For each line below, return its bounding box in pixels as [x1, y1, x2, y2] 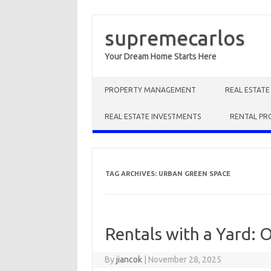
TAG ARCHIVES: [105, 170, 158, 177]
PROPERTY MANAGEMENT [105, 86, 196, 94]
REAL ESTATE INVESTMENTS [105, 113, 201, 120]
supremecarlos [105, 26, 245, 49]
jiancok [116, 255, 143, 264]
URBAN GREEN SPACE [158, 170, 230, 177]
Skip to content [93, 76, 149, 86]
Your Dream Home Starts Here [105, 51, 217, 61]
